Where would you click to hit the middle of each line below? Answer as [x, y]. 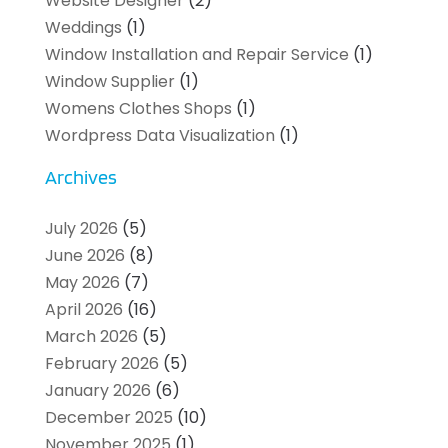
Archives [80, 176]
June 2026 [84, 255]
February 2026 [101, 363]
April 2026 [83, 309]
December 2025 [108, 417]
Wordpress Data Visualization [159, 135]
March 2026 [91, 336]
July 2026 [81, 228]
